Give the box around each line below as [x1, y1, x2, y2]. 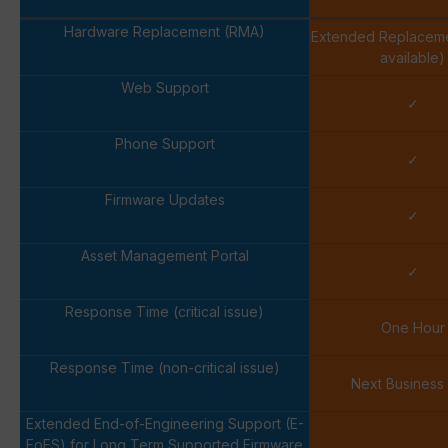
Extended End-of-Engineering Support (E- [25, 414, 304, 432]
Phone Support [114, 134, 215, 152]
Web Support [120, 78, 209, 96]
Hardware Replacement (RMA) [64, 22, 265, 40]
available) [380, 48, 445, 66]
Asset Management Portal [80, 246, 249, 264]
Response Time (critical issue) [65, 302, 264, 320]
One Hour [380, 318, 445, 336]
